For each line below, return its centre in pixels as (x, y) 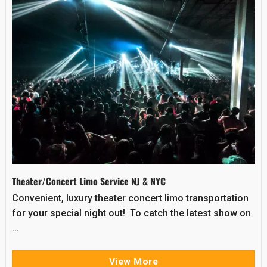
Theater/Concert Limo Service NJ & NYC (89, 181)
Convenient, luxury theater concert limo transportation (130, 198)
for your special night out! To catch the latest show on (131, 213)
